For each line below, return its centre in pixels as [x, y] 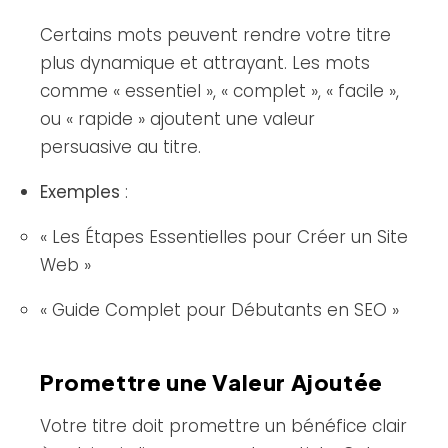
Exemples [80, 191]
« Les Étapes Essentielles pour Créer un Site [224, 236]
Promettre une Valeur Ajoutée [211, 381]
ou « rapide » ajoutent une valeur [177, 118]
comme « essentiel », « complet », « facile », [219, 90]
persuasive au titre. [120, 146]
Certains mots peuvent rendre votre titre [215, 34]
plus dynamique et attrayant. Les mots [205, 62]
